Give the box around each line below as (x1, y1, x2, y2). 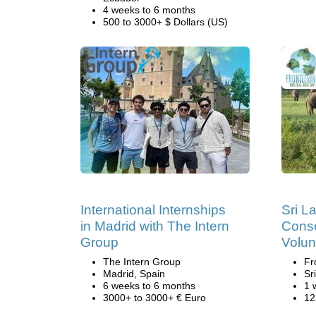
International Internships (80, 202, 226, 217)
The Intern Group (103, 256, 181, 267)
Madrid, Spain (103, 268, 165, 279)
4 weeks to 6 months (103, 4, 195, 16)
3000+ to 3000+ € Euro (103, 292, 206, 303)
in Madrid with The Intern (80, 219, 229, 233)
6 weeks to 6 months (103, 280, 195, 291)
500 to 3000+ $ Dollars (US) (103, 16, 228, 28)
